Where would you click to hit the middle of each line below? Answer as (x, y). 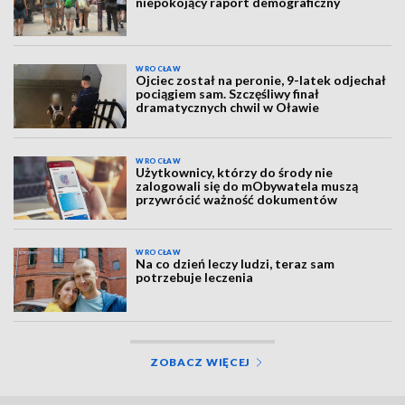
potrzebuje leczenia (195, 278)
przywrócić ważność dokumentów (237, 199)
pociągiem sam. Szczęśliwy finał (228, 94)
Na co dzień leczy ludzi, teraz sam (235, 264)
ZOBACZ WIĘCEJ (200, 362)
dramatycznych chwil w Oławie (228, 108)
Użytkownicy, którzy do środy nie (235, 172)
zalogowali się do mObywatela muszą (247, 185)
